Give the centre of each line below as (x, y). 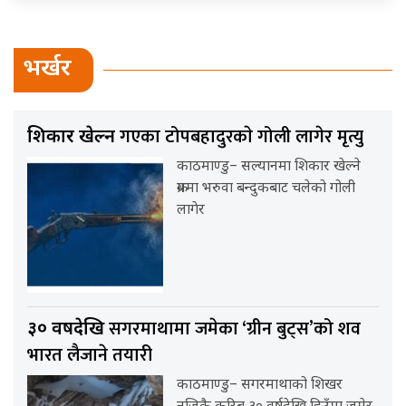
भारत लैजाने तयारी (90, 355)
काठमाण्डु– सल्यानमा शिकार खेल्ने (269, 167)
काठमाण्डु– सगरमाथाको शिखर (260, 385)
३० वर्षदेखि (68, 329)
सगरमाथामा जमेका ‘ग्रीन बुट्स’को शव (235, 329)
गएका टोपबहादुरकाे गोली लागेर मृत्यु (242, 136)
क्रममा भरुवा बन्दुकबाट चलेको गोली (266, 188)
